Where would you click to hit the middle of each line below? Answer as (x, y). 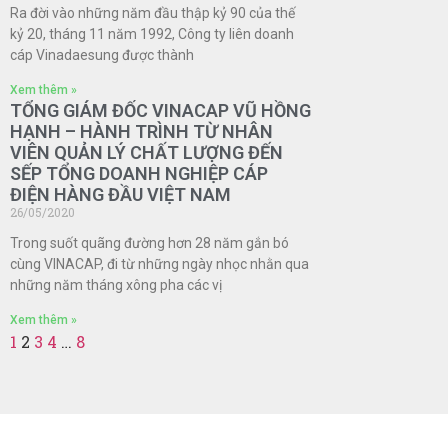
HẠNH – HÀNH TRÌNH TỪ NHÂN (141, 132)
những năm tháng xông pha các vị (116, 285)
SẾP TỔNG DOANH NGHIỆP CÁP (139, 174)
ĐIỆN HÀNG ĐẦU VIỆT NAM (120, 195)
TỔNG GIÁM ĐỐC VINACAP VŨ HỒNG (160, 111)
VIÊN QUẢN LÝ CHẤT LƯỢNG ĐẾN (146, 153)
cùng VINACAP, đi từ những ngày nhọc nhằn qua (159, 264)
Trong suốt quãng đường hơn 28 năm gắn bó (149, 243)
